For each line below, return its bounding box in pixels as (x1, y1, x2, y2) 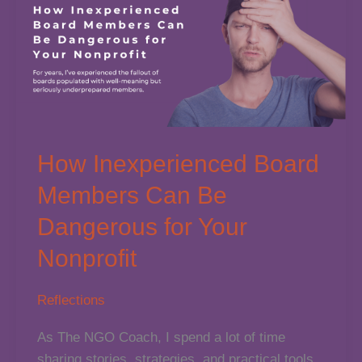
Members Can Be (36, 181, 227, 208)
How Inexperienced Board (36, 149, 319, 177)
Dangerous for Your (36, 213, 247, 240)
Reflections (36, 292, 105, 308)
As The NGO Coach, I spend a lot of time (36, 329, 285, 345)
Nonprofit (36, 244, 137, 271)
